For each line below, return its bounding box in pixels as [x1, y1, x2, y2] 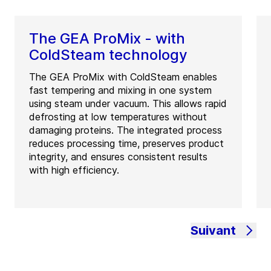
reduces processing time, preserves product [29, 137, 224, 150]
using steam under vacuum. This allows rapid [29, 97, 227, 110]
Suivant [191, 223, 236, 238]
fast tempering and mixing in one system [29, 84, 212, 97]
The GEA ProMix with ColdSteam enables [29, 71, 217, 83]
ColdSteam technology [29, 46, 188, 64]
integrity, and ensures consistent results [29, 151, 207, 163]
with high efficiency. [29, 164, 119, 177]
